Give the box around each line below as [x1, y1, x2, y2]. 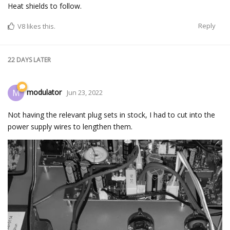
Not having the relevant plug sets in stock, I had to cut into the [8, 110, 215, 120]
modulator [27, 87, 62, 97]
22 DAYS [8, 55, 32, 65]
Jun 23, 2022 [67, 87, 103, 97]
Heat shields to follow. [8, 1, 82, 11]
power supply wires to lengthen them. [8, 122, 132, 132]
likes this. [25, 22, 55, 31]
